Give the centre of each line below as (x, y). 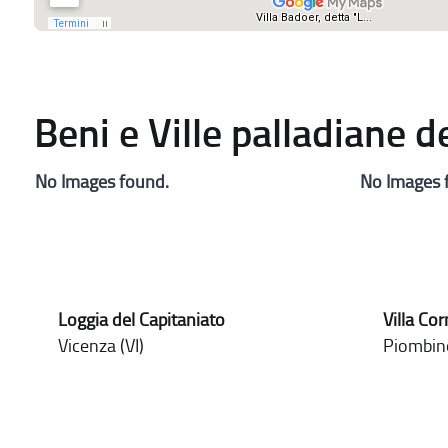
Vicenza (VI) (100, 346)
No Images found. (101, 182)
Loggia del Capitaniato (141, 320)
